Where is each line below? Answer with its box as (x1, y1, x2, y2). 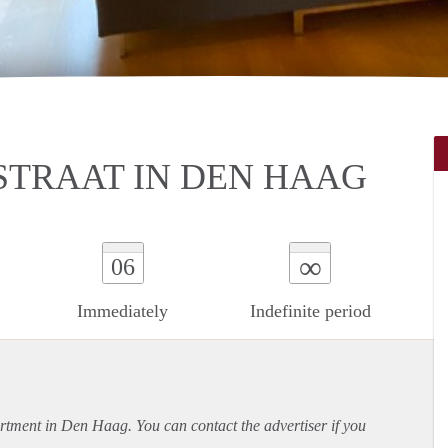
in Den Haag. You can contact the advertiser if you (41, 416, 366, 434)
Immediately (77, 300, 169, 321)
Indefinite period (249, 300, 371, 321)
